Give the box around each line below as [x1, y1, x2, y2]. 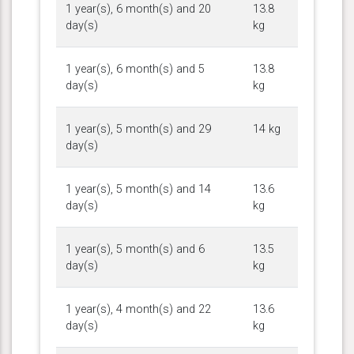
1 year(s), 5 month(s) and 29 [66, 122, 211, 136]
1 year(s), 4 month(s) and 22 [66, 302, 211, 316]
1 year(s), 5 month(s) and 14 [66, 182, 211, 196]
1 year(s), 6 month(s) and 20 [66, 2, 211, 16]
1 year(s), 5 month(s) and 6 [66, 242, 205, 256]
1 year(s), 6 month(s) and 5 [66, 62, 205, 76]
